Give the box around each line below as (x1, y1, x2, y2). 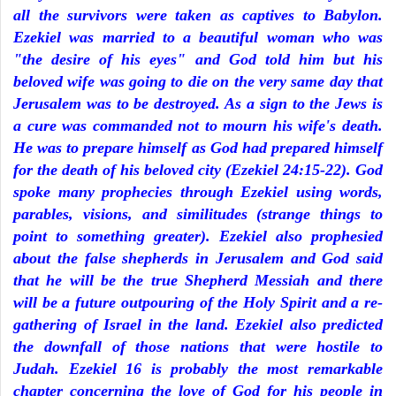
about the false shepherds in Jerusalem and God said (13, 248, 383, 267)
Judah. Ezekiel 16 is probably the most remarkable (13, 359, 383, 377)
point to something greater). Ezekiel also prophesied (13, 226, 383, 245)
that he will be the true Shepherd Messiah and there (13, 270, 383, 289)
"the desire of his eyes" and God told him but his (13, 49, 383, 68)
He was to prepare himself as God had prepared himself (13, 138, 383, 156)
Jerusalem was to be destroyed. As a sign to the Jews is (13, 94, 383, 112)
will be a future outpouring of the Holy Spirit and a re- (13, 293, 383, 311)
